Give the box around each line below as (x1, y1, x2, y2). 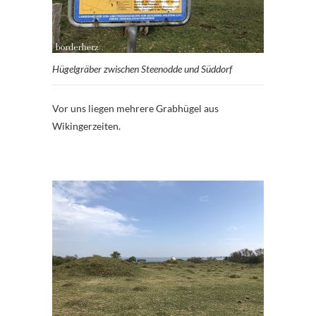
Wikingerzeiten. (52, 119, 121, 132)
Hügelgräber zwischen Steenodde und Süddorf (52, 62, 232, 75)
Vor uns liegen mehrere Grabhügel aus (52, 102, 219, 114)
